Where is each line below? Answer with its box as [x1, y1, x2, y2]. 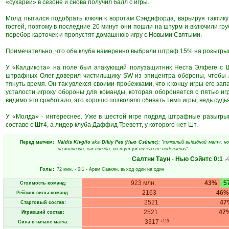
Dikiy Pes [101, 140, 123, 145]
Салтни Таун [132, 155, 170, 163]
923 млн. [131, 179, 156, 187]
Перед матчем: [20, 140, 54, 145]
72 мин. [57, 167, 73, 172]
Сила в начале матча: [17, 219, 68, 224]
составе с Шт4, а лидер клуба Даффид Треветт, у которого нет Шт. [6, 121, 198, 128]
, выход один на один [118, 167, 164, 172]
